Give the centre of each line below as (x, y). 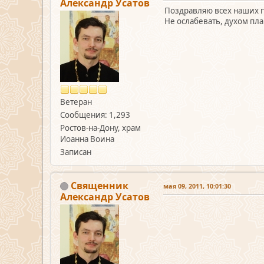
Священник (100, 185)
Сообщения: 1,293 (95, 115)
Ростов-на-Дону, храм (100, 128)
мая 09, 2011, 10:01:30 (197, 186)
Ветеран (76, 102)
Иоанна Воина (87, 139)
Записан (76, 152)
